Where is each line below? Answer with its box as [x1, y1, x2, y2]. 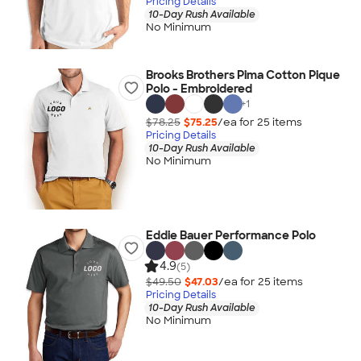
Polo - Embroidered [145, 81, 252, 96]
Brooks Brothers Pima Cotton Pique [145, 68, 340, 82]
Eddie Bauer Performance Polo [145, 228, 316, 243]
